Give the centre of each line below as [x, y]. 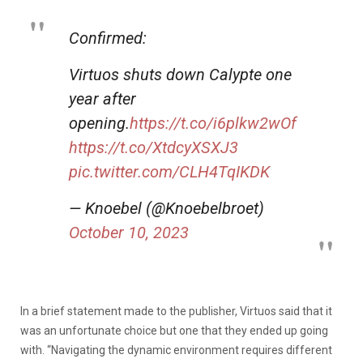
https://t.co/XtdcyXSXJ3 [154, 147]
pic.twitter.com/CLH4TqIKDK [169, 171]
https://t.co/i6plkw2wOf [213, 123]
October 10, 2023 [129, 232]
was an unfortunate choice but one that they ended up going [174, 330]
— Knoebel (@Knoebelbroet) [167, 208]
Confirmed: [108, 38]
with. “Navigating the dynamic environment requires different [176, 350]
